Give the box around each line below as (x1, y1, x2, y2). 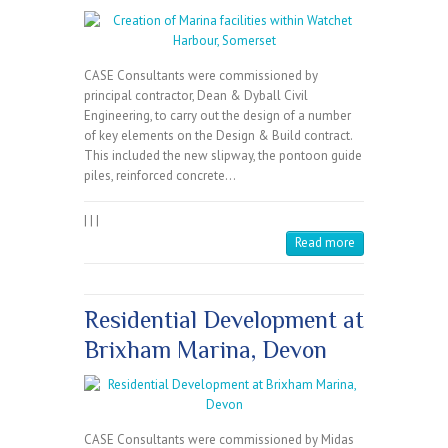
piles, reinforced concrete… (84, 167, 236, 185)
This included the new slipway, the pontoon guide (84, 147, 362, 165)
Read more (295, 234, 355, 252)
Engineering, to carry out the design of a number (84, 107, 351, 125)
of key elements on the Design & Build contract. (84, 127, 355, 145)
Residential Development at (84, 306, 364, 334)
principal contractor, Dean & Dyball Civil (84, 87, 308, 105)
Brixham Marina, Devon (84, 336, 327, 364)
